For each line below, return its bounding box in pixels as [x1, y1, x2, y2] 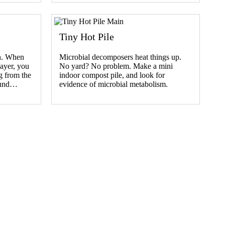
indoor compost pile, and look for [59, 70, 165, 79]
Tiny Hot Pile [59, 31, 114, 42]
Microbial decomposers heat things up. [59, 52, 181, 61]
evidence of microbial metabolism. [59, 79, 168, 88]
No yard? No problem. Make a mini [59, 61, 173, 70]
